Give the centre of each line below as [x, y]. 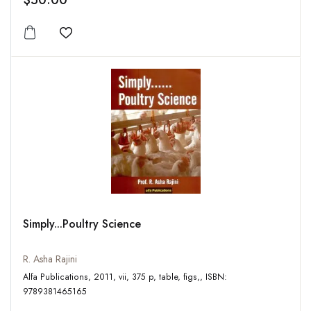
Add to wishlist [103, 41]
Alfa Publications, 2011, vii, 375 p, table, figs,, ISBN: [58, 277]
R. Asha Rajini [50, 259]
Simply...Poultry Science [82, 224]
